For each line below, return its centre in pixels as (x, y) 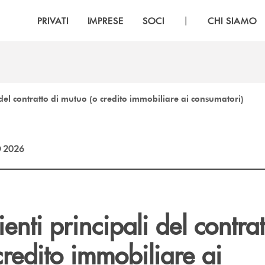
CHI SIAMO (232, 20)
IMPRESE (106, 20)
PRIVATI (53, 20)
